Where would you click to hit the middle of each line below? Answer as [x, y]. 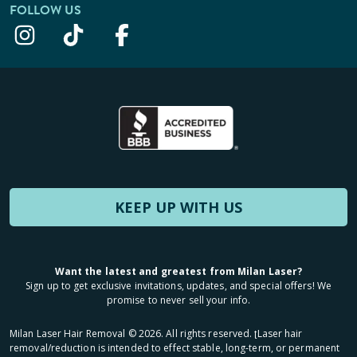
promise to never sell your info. [178, 300]
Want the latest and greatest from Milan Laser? [178, 271]
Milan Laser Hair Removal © [74, 333]
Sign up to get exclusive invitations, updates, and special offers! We [178, 285]
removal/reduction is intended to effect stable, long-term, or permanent [175, 347]
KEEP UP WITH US [178, 207]
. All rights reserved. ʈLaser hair [232, 333]
